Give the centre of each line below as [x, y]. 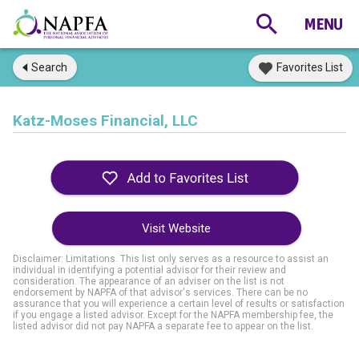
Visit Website [176, 228]
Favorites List [310, 67]
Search [49, 67]
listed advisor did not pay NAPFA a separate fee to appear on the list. [163, 326]
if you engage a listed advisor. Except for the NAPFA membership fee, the [173, 315]
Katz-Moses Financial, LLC [105, 121]
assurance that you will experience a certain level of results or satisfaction [179, 304]
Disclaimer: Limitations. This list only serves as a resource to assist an [171, 259]
